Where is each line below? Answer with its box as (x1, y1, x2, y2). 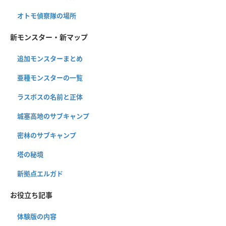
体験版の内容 (17, 212, 56, 221)
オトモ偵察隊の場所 (17, 11, 76, 21)
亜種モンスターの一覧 (17, 73, 83, 83)
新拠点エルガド (17, 169, 63, 179)
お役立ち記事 (10, 190, 52, 200)
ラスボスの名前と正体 (17, 92, 83, 102)
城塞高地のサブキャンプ (17, 111, 89, 121)
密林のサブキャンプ (17, 131, 76, 140)
